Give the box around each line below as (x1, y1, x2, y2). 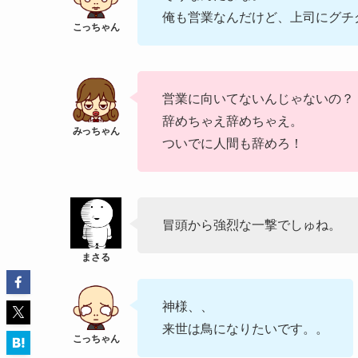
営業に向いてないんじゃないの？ (162, 92, 354, 106)
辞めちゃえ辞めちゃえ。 (162, 114, 303, 129)
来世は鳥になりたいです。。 (162, 322, 328, 336)
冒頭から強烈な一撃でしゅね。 (162, 218, 341, 233)
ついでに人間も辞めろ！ (162, 137, 303, 151)
